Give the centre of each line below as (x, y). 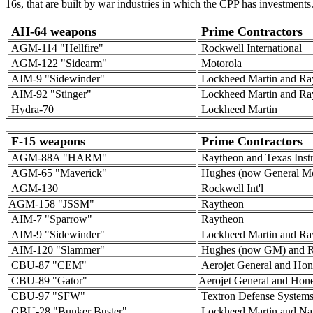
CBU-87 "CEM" (48, 265)
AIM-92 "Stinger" (50, 94)
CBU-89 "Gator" (48, 281)
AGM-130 (33, 188)
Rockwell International (250, 48)
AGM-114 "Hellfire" (56, 48)
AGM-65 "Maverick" (58, 173)
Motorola (220, 63)
